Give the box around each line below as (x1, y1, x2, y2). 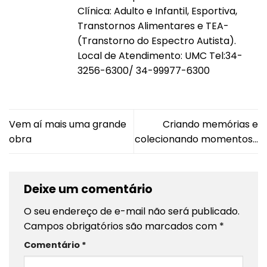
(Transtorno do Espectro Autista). (77, 33, 236, 48)
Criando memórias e (163, 117, 258, 131)
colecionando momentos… (135, 132, 258, 146)
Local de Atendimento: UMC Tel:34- (77, 48, 243, 63)
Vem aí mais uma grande (9, 117, 126, 131)
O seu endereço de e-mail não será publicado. (24, 204, 240, 219)
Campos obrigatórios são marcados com (24, 219, 219, 234)
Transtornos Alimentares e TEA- (77, 18, 229, 33)
